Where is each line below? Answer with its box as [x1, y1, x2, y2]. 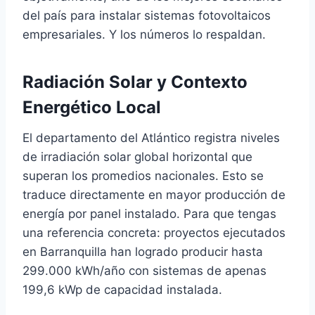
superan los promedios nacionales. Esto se [22, 169, 264, 183]
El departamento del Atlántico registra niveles [22, 131, 280, 145]
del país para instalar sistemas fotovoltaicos [22, 8, 271, 22]
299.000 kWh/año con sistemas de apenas [22, 264, 266, 278]
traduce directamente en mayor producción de [22, 188, 285, 202]
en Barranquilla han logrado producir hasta [22, 245, 263, 259]
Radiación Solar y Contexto [22, 72, 247, 92]
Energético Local [22, 97, 161, 117]
